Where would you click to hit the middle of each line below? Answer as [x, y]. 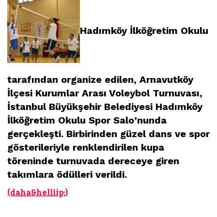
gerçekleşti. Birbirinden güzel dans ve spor [108, 133]
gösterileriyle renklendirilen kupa [86, 147]
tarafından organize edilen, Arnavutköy [100, 79]
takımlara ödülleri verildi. [67, 174]
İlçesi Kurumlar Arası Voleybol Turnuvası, [105, 93]
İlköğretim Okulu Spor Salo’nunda [87, 120]
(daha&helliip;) [38, 192]
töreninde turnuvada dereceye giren [93, 161]
